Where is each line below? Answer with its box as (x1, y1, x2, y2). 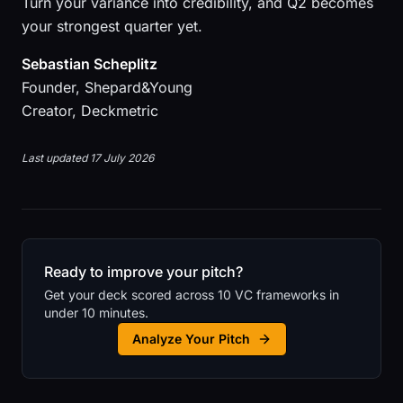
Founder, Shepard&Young (22, 78, 193, 96)
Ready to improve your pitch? (44, 263, 243, 281)
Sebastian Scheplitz (22, 55, 157, 73)
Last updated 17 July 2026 (22, 151, 154, 165)
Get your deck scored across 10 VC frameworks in (44, 287, 339, 302)
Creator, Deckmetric (22, 102, 158, 120)
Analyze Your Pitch (131, 331, 250, 346)
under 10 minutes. (44, 305, 148, 320)
